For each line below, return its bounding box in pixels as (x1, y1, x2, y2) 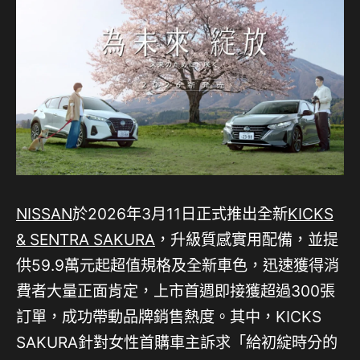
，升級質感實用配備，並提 (155, 230, 338, 250)
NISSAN (16, 204, 72, 224)
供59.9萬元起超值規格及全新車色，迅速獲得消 (16, 256, 339, 276)
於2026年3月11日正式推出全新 (72, 204, 288, 224)
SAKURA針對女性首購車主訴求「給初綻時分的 (16, 333, 337, 353)
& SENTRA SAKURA (16, 230, 155, 250)
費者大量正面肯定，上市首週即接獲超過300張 (16, 281, 335, 301)
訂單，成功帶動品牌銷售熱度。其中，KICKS (16, 307, 321, 327)
